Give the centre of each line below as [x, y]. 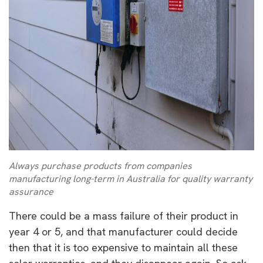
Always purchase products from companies [100, 166]
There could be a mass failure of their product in [124, 215]
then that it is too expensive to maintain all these [123, 247]
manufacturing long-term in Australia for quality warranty [131, 178]
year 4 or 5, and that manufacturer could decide [123, 231]
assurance [31, 191]
